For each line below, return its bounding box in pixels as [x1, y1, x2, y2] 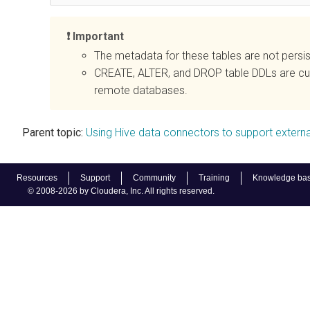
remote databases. [94, 83, 188, 97]
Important [73, 29, 124, 43]
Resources [17, 173, 57, 183]
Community [133, 173, 176, 183]
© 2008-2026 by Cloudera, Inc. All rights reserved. [28, 186, 215, 196]
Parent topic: [22, 125, 83, 139]
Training [199, 173, 230, 183]
